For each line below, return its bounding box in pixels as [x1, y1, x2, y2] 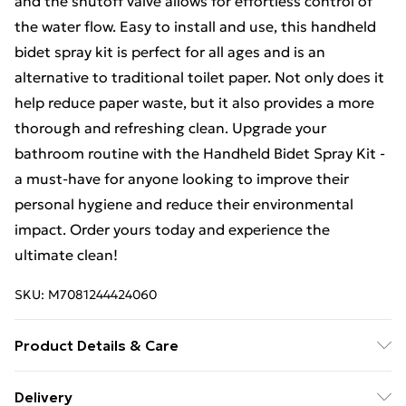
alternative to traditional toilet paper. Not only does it [14, 68, 384, 86]
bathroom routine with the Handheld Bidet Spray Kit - [14, 144, 385, 162]
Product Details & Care [14, 336, 179, 354]
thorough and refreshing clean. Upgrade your [14, 119, 326, 137]
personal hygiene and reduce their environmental [14, 195, 353, 213]
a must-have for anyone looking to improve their [14, 169, 349, 188]
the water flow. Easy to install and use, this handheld [14, 17, 376, 35]
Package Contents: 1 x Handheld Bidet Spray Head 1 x [14, 374, 381, 392]
